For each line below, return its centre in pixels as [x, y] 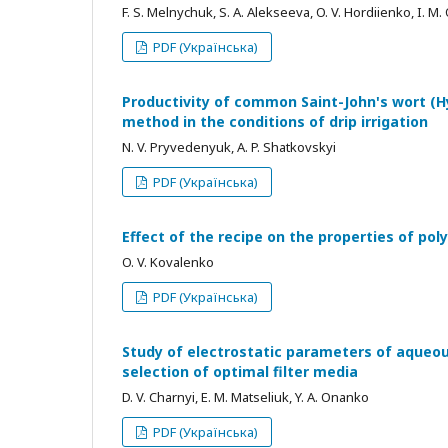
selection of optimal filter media [240, 372]
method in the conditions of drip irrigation [275, 122]
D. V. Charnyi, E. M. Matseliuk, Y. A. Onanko [245, 397]
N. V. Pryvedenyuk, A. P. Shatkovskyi [229, 147]
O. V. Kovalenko [168, 262]
